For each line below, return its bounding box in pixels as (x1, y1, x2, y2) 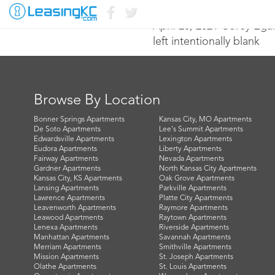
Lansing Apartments (34, 185, 99, 192)
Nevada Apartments (158, 155, 224, 163)
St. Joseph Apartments (158, 254, 233, 261)
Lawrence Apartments (34, 195, 105, 202)
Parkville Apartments (158, 185, 227, 192)
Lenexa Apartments (34, 224, 98, 231)
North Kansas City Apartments (158, 165, 257, 172)
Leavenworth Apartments (34, 204, 116, 212)
